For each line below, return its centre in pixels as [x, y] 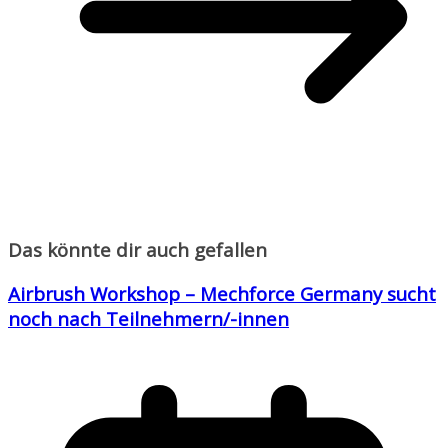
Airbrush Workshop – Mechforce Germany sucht [222, 293]
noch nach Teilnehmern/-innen [148, 318]
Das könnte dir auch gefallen [137, 249]
